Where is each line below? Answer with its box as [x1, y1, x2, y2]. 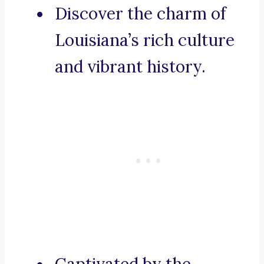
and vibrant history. [55, 56, 206, 78]
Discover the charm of [55, 3, 226, 25]
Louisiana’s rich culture [55, 29, 235, 51]
